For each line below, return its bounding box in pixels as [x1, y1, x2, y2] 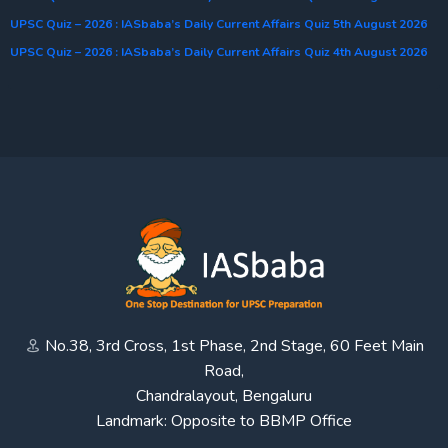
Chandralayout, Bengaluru [136, 384, 312, 407]
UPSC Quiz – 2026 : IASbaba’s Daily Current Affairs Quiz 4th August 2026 [10, 43, 427, 60]
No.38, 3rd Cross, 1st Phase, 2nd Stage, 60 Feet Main [44, 334, 424, 357]
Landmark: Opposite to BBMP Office [96, 409, 352, 432]
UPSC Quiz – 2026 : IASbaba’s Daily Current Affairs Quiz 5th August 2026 [10, 15, 427, 32]
